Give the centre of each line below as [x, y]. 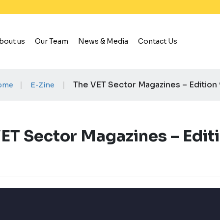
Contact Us [158, 41]
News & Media [103, 41]
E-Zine [42, 85]
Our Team [52, 41]
